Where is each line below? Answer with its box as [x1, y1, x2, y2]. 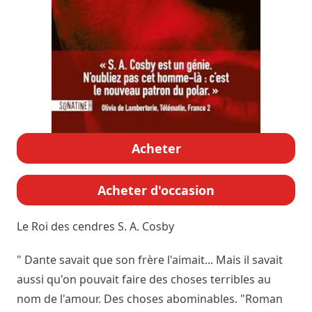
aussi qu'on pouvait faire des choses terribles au [17, 272, 271, 288]
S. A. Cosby [118, 219, 174, 235]
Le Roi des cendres [17, 219, 118, 235]
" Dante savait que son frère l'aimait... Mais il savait [17, 252, 283, 268]
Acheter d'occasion [97, 182, 214, 199]
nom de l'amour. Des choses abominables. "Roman [17, 291, 283, 307]
